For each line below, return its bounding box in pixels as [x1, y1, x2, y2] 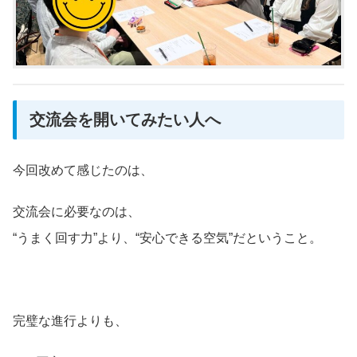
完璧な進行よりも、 [13, 314, 127, 328]
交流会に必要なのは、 [13, 204, 140, 218]
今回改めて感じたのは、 [13, 163, 153, 177]
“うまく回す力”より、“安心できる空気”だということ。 [13, 230, 322, 245]
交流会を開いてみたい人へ [29, 111, 221, 129]
